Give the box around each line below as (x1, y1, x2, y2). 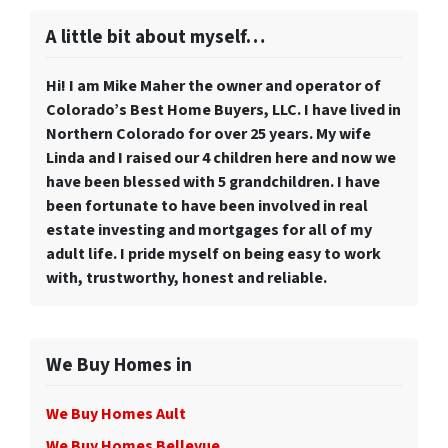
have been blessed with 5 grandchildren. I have (46, 171, 380, 194)
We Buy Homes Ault (46, 403, 186, 426)
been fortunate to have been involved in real (46, 195, 368, 218)
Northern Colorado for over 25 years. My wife (46, 123, 371, 146)
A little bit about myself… (46, 23, 265, 52)
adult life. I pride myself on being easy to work (46, 243, 381, 266)
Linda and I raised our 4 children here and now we (46, 147, 396, 170)
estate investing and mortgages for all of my (46, 219, 372, 242)
